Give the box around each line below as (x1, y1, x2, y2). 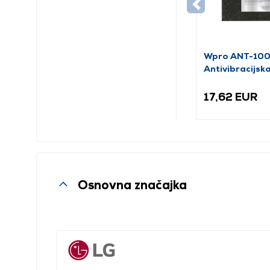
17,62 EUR (204, 90, 258, 103)
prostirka (204, 76, 246, 86)
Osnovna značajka (78, 177, 187, 192)
